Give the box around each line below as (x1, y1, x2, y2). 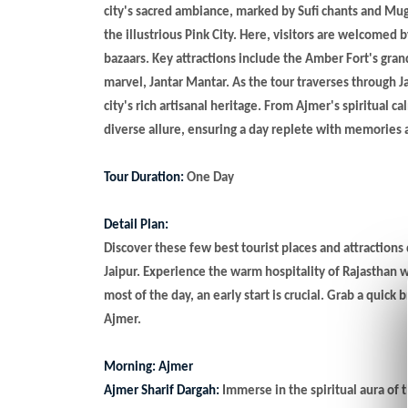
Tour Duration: (104, 170, 184, 185)
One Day (184, 170, 234, 185)
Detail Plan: (104, 218, 168, 232)
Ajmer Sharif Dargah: (104, 383, 219, 398)
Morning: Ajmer (104, 360, 193, 374)
